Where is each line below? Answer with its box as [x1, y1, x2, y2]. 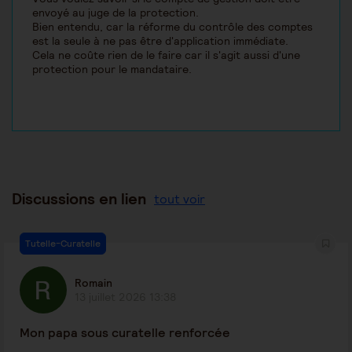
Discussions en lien [12, 189, 146, 210]
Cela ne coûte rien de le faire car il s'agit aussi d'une [32, 48, 300, 63]
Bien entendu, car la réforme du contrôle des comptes [32, 20, 313, 35]
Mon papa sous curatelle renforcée [20, 324, 230, 342]
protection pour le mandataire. [32, 62, 192, 77]
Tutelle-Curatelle [25, 237, 101, 250]
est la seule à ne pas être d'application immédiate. [32, 34, 288, 49]
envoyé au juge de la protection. [32, 5, 199, 20]
